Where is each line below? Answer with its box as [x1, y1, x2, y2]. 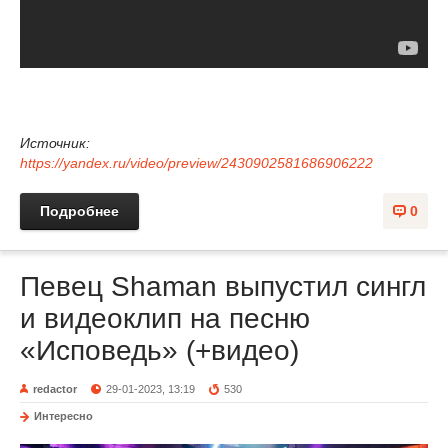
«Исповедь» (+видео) [20, 334, 299, 366]
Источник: [20, 134, 90, 151]
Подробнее [40, 202, 119, 219]
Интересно [34, 409, 93, 422]
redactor [33, 382, 77, 395]
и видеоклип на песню [20, 302, 310, 334]
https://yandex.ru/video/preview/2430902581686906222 [20, 154, 373, 171]
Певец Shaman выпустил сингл [20, 270, 426, 302]
